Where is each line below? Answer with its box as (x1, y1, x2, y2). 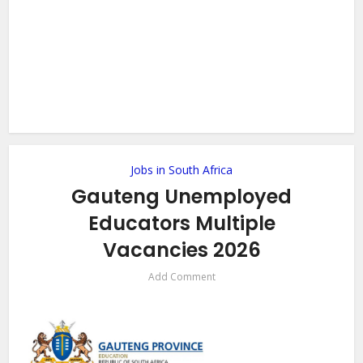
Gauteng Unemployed (71, 183, 292, 210)
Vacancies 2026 (102, 237, 261, 263)
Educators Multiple (88, 210, 275, 237)
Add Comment (147, 270, 216, 284)
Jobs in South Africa (130, 162, 233, 177)
